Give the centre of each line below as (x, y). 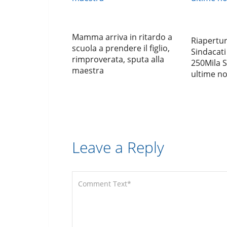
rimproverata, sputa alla (118, 60)
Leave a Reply (118, 147)
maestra (88, 71)
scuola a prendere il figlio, (121, 48)
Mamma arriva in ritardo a (122, 37)
